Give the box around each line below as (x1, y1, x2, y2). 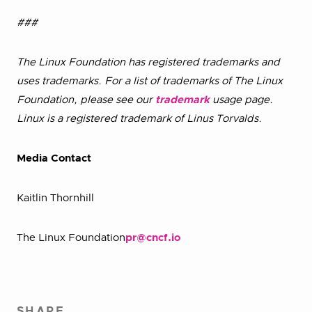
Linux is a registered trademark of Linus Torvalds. (17, 114, 262, 124)
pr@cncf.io (125, 233, 180, 243)
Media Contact (17, 153, 91, 164)
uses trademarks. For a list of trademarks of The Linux (17, 76, 283, 86)
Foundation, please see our (17, 95, 155, 105)
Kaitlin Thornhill (17, 193, 94, 203)
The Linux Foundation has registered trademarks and (17, 57, 280, 68)
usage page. (210, 95, 273, 105)
